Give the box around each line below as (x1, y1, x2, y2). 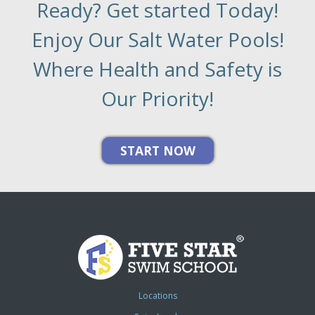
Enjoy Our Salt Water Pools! (31, 25, 284, 53)
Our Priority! (101, 84, 214, 112)
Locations (138, 289, 177, 302)
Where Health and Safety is (33, 55, 282, 82)
